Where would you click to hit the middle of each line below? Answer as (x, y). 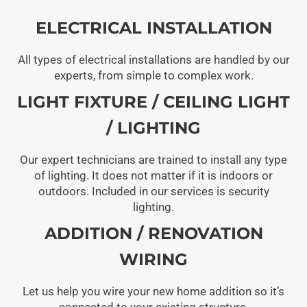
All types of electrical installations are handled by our (153, 59)
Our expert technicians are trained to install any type (153, 159)
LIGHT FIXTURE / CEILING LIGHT (153, 101)
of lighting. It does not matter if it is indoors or (153, 175)
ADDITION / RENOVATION (153, 233)
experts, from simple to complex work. (153, 75)
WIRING (153, 259)
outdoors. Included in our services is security (153, 191)
